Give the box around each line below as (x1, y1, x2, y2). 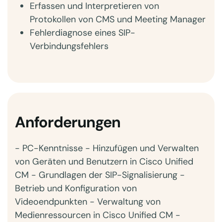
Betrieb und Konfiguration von (15, 182, 137, 194)
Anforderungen (15, 112, 120, 132)
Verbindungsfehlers (30, 40, 109, 52)
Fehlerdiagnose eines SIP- (30, 27, 135, 39)
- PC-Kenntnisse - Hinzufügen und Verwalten (15, 142, 199, 154)
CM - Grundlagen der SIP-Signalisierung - (15, 169, 185, 181)
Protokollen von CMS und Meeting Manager (30, 13, 206, 25)
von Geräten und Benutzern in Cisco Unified (15, 156, 193, 167)
